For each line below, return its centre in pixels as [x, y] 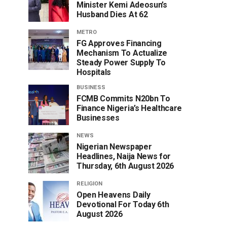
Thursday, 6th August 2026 [125, 166]
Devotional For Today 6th [123, 204]
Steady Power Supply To [121, 62]
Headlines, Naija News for [124, 156]
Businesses [98, 118]
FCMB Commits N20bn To [123, 98]
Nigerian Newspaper [114, 146]
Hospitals [94, 72]
